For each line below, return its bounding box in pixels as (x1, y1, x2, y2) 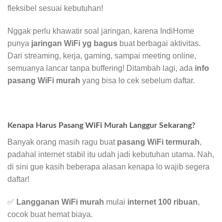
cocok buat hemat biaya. (7, 210, 93, 219)
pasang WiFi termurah (117, 138, 200, 147)
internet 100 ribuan (127, 198, 198, 207)
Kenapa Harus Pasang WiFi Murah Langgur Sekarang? (7, 121, 195, 130)
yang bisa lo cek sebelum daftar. (80, 76, 195, 85)
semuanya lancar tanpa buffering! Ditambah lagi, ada (7, 63, 195, 72)
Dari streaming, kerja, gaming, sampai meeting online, (7, 51, 196, 60)
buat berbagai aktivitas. (117, 39, 201, 48)
